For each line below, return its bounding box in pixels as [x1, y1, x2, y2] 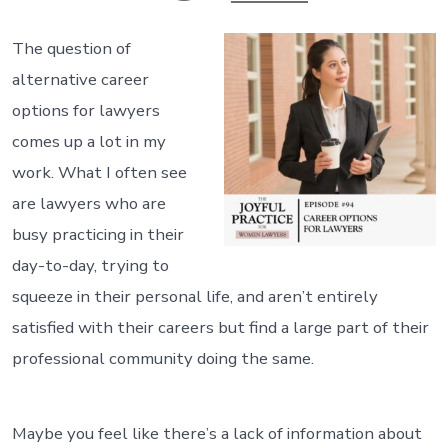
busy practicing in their [11, 223, 184, 247]
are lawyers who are [11, 192, 166, 216]
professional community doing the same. [11, 347, 314, 371]
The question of [11, 37, 131, 61]
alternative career [11, 68, 149, 92]
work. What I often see [11, 161, 187, 185]
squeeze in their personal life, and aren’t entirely [11, 285, 378, 309]
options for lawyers [11, 99, 160, 123]
